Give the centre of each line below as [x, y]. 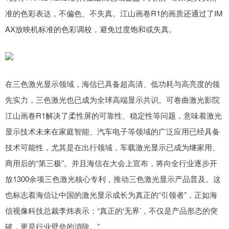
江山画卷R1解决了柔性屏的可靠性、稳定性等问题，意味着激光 [113, 116]
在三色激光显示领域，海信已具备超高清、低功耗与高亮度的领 [112, 84]
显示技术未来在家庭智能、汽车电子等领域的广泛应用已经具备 [112, 131]
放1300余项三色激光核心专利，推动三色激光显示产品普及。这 [113, 179]
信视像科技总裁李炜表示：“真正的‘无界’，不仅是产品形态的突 [111, 211]
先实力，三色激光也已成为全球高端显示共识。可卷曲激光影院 [112, 100]
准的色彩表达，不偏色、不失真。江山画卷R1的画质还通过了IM [114, 13]
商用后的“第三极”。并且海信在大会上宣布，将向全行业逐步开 [111, 163]
